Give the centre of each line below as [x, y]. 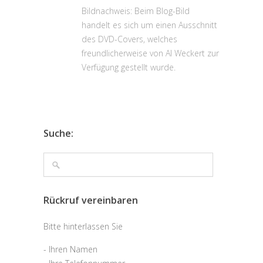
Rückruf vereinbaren [91, 200]
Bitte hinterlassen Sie [83, 226]
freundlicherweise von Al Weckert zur [150, 53]
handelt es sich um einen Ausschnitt [149, 25]
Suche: [58, 133]
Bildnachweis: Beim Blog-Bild [136, 11]
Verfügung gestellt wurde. [129, 67]
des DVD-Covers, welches [129, 39]
